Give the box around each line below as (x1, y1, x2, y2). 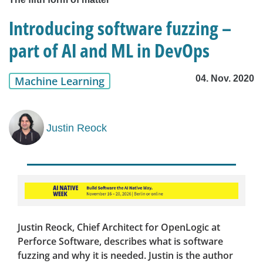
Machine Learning (15, 74, 104, 89)
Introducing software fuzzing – (9, 15, 231, 41)
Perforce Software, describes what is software (18, 235, 223, 248)
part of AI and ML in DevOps (9, 38, 210, 63)
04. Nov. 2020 (195, 73, 254, 84)
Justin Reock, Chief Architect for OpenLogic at (18, 221, 220, 234)
